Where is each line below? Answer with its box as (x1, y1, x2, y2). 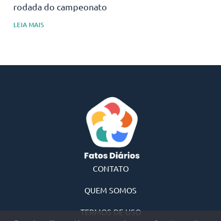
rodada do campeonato (13, 1, 107, 12)
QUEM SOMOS (84, 185, 137, 195)
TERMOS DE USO (80, 207, 141, 217)
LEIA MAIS (13, 20, 44, 29)
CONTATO (92, 163, 129, 174)
